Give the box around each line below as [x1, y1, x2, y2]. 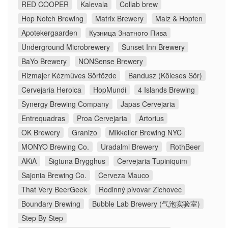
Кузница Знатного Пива [89, 27, 167, 38]
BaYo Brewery [21, 56, 67, 67]
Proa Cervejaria [77, 113, 127, 124]
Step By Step [21, 213, 63, 223]
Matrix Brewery [95, 13, 144, 24]
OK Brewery [21, 127, 60, 138]
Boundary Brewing [21, 198, 80, 209]
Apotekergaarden [21, 27, 77, 38]
